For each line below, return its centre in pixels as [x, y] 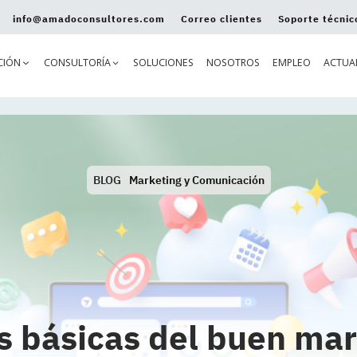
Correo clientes [221, 19]
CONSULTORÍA [77, 63]
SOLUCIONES [163, 63]
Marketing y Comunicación [196, 180]
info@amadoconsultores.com [88, 19]
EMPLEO [291, 63]
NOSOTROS [233, 63]
